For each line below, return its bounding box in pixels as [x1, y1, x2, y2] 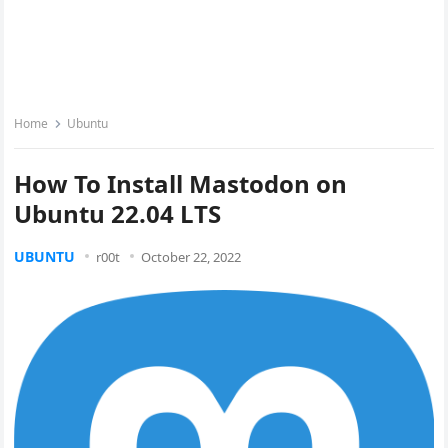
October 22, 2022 [141, 248, 242, 266]
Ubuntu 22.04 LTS [14, 197, 222, 230]
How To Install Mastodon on [14, 167, 348, 200]
